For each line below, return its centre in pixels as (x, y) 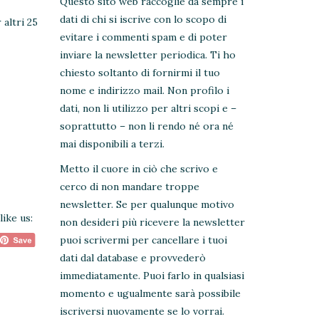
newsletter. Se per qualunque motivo (147, 205)
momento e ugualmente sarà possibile (150, 294)
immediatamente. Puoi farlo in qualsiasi (152, 276)
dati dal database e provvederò (132, 258)
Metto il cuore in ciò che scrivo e (138, 169)
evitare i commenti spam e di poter (143, 37)
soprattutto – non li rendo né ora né (146, 126)
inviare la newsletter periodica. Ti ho (147, 55)
